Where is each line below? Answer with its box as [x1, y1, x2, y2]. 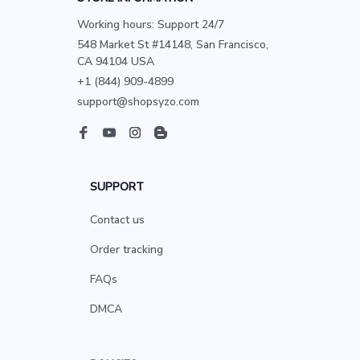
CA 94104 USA [77, 54, 154, 69]
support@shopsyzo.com [77, 94, 199, 109]
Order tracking [90, 242, 163, 257]
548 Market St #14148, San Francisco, [77, 37, 268, 52]
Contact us [90, 212, 145, 227]
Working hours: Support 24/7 [77, 17, 224, 32]
